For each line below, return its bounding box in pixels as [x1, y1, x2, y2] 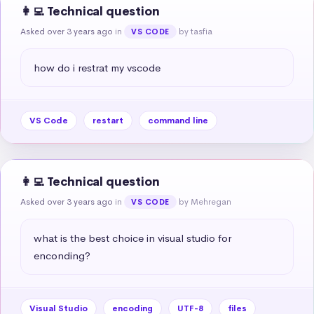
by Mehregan [178, 196, 231, 207]
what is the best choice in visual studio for [34, 231, 231, 245]
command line [148, 114, 208, 126]
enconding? [34, 248, 90, 262]
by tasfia [178, 25, 212, 37]
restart [93, 114, 123, 126]
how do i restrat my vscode [34, 60, 161, 74]
